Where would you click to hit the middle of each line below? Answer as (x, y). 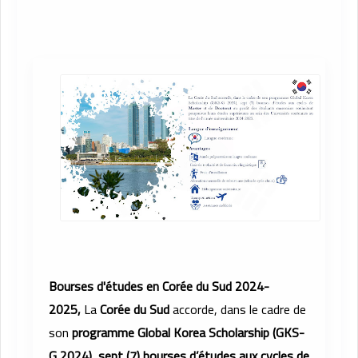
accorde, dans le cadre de (238, 310)
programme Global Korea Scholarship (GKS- (188, 333)
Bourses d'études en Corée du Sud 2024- (159, 286)
